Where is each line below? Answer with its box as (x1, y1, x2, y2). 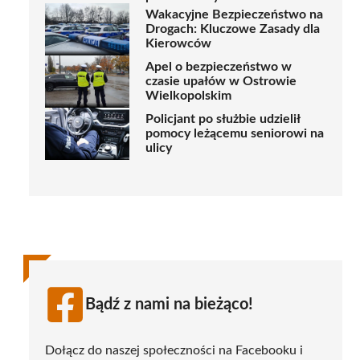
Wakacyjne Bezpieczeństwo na (145, 8, 323, 22)
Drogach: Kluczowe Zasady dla (145, 22, 320, 36)
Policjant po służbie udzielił (145, 112, 300, 126)
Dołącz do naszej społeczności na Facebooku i (45, 343, 303, 357)
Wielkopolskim (145, 89, 231, 103)
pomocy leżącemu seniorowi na (145, 127, 324, 141)
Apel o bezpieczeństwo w (145, 60, 292, 74)
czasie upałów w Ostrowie (145, 75, 297, 88)
